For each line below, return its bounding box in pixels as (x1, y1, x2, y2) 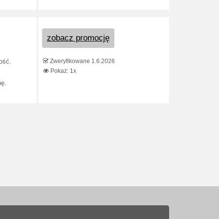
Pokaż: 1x (49, 67, 76, 74)
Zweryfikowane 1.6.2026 (48, 58, 115, 65)
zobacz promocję (47, 33, 109, 43)
